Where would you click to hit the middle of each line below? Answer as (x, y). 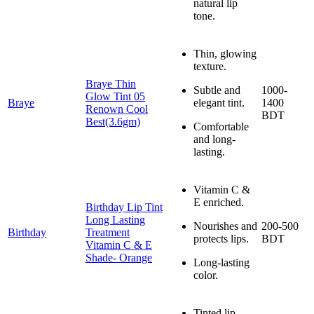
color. (206, 275)
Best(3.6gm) (113, 121)
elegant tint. (219, 102)
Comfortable (221, 126)
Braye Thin (111, 83)
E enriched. (219, 202)
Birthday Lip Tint (124, 207)
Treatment (108, 232)
